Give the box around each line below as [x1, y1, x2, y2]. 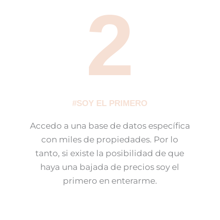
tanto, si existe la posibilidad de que [35, 148, 185, 159]
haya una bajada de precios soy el [40, 162, 180, 172]
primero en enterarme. [62, 176, 157, 186]
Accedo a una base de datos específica [29, 121, 190, 131]
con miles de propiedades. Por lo [41, 135, 179, 145]
